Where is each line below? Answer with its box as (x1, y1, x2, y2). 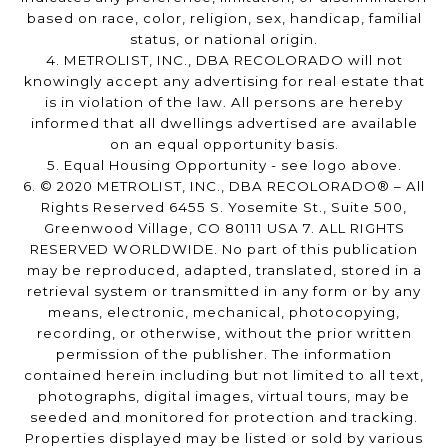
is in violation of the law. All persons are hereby (45, 94, 403, 111)
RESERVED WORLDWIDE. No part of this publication (30, 241, 418, 258)
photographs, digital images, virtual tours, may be (38, 388, 410, 405)
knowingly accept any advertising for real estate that (23, 73, 425, 90)
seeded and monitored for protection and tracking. (30, 409, 418, 426)
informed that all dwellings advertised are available (30, 115, 418, 132)
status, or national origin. (130, 31, 318, 48)
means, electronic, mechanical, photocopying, (48, 304, 400, 321)
